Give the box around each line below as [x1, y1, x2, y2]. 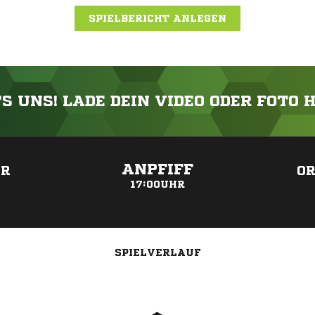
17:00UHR [130, 179, 185, 189]
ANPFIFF [122, 162, 193, 177]
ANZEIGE [141, 140, 174, 148]
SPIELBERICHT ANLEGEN [89, 13, 226, 23]
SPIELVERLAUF [114, 247, 201, 257]
